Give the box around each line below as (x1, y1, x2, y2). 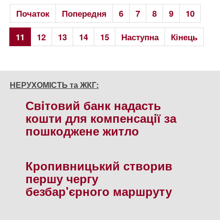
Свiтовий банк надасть (26, 97, 161, 113)
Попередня (62, 7, 107, 19)
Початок (16, 7, 50, 19)
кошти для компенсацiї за (26, 110, 176, 126)
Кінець (171, 31, 197, 43)
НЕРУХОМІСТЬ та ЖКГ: (10, 79, 99, 90)
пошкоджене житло (26, 122, 139, 139)
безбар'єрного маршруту (26, 183, 172, 199)
